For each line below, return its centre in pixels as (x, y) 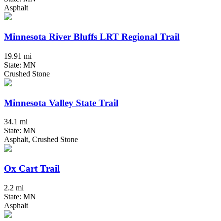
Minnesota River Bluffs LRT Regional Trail (92, 37)
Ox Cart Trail (32, 168)
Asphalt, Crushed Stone (41, 140)
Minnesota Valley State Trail (61, 103)
